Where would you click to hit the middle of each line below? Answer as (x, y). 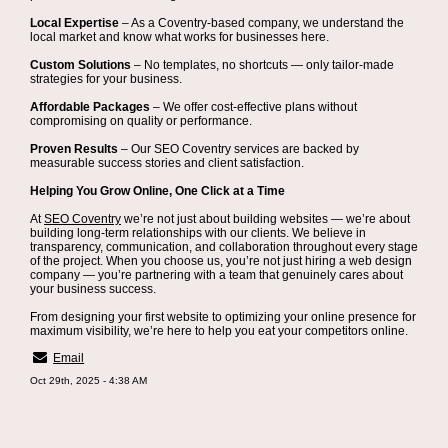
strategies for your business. (106, 79)
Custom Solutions (80, 65)
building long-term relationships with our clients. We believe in (198, 233)
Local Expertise (74, 23)
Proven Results (74, 149)
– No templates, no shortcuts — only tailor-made (262, 65)
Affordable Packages (90, 107)
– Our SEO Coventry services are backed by (238, 149)
